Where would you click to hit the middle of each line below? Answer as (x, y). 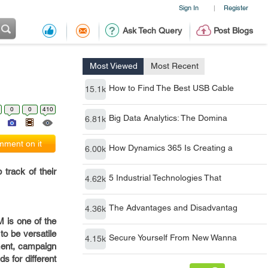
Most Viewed (114, 66)
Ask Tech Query (152, 31)
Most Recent (175, 66)
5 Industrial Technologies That (165, 178)
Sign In (188, 7)
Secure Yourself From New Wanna (173, 237)
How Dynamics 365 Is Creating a (171, 148)
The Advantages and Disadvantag (173, 208)
